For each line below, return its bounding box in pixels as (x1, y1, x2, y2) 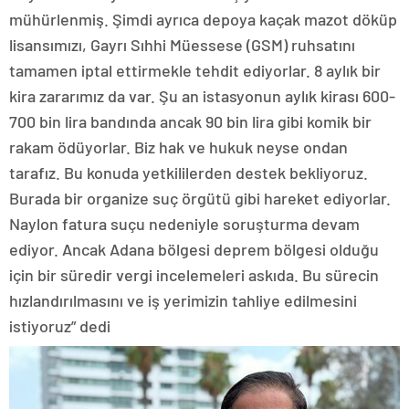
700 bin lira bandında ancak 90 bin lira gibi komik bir (9, 110, 372, 131)
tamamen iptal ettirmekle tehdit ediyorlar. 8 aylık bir (9, 59, 381, 80)
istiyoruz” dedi (9, 315, 110, 336)
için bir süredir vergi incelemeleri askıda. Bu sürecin (9, 264, 379, 285)
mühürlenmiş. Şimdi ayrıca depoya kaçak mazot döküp (9, 8, 397, 29)
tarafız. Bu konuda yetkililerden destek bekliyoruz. (9, 162, 368, 183)
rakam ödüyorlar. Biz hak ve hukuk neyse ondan (9, 136, 348, 157)
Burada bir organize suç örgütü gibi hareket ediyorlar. (9, 187, 391, 208)
